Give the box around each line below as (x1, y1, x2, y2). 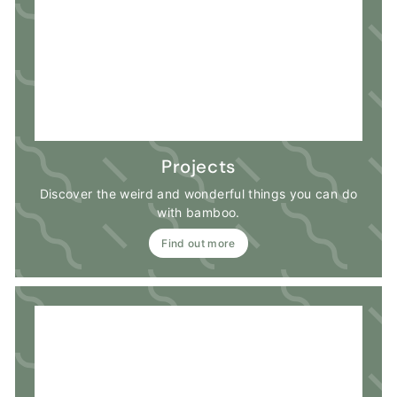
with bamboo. (157, 204, 240, 220)
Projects (161, 154, 236, 178)
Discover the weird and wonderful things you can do (39, 185, 358, 201)
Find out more (161, 236, 236, 250)
